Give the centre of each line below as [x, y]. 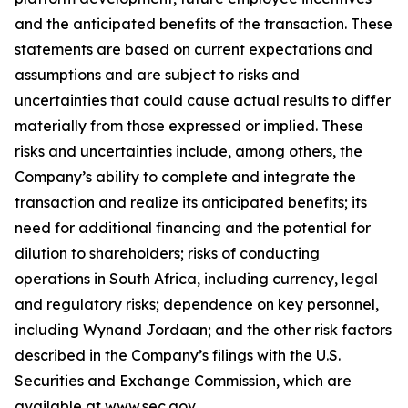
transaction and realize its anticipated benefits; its [191, 203]
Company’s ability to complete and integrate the [185, 177]
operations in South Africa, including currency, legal [196, 279]
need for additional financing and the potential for [193, 228]
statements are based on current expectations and [194, 50]
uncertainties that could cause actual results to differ [203, 101]
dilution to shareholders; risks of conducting [167, 254]
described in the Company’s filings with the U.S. [178, 356]
